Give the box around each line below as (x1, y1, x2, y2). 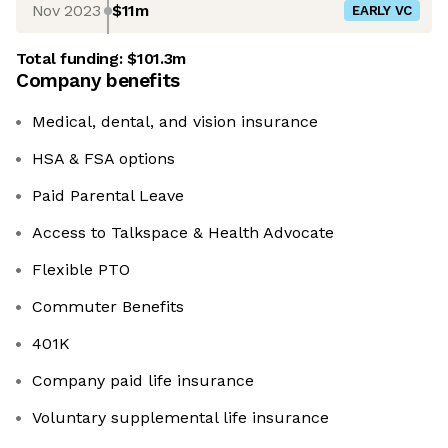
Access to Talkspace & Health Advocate (32, 223, 334, 243)
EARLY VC (352, 3, 412, 19)
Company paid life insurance (32, 371, 254, 391)
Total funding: (16, 49, 128, 69)
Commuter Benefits (32, 297, 184, 317)
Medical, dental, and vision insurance (32, 112, 318, 132)
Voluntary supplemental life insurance (32, 408, 329, 428)
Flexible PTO (32, 260, 130, 280)
